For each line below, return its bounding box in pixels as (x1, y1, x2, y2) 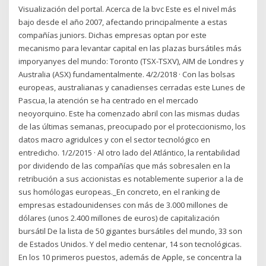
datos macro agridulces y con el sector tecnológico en (18, 134, 211, 145)
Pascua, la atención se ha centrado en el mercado (18, 95, 199, 106)
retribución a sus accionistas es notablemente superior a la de (18, 173, 244, 185)
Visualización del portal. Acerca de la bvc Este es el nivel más (18, 4, 237, 15)
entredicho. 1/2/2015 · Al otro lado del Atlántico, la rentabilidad (18, 147, 240, 159)
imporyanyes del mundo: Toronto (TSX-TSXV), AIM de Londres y (18, 56, 245, 67)
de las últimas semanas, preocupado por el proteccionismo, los (18, 121, 246, 132)
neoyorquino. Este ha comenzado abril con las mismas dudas (18, 108, 240, 119)
